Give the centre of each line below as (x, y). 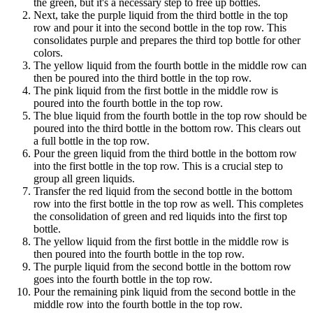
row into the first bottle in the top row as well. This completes (168, 203)
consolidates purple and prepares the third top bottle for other (167, 40)
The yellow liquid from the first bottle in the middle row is (161, 241)
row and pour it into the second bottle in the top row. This (160, 27)
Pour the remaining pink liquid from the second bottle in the (165, 291)
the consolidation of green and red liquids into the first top (160, 216)
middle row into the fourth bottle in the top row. (138, 304)
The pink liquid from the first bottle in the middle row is (156, 90)
